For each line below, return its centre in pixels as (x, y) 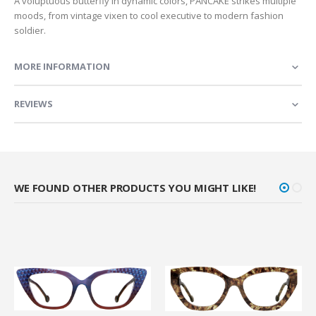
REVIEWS (34, 104)
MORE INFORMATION (62, 67)
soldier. (30, 31)
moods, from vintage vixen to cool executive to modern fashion (149, 16)
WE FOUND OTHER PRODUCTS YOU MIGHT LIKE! (135, 188)
